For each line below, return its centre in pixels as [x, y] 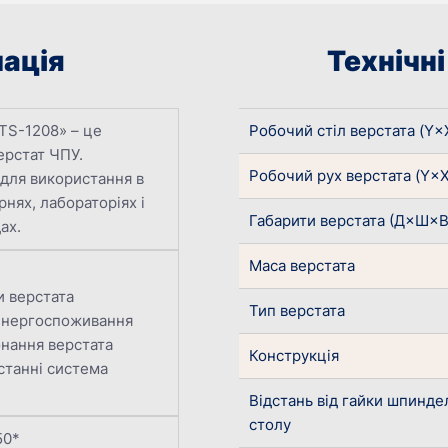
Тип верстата [297, 311]
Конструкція [294, 356]
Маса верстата [302, 266]
